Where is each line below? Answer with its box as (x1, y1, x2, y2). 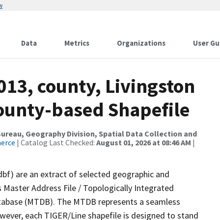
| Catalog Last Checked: (15, 137, 96, 147)
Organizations (117, 38, 165, 48)
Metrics (64, 38, 89, 48)
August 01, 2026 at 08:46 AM (96, 137, 191, 147)
